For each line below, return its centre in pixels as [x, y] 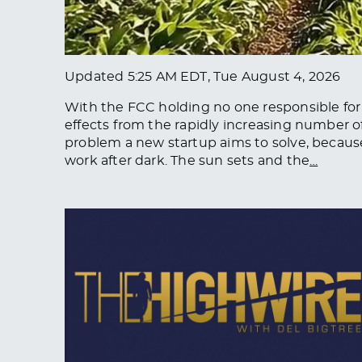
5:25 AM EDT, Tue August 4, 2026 [234, 76]
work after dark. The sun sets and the [187, 160]
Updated [96, 76]
